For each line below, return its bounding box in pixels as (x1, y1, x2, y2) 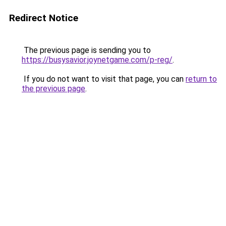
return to (186, 74, 217, 84)
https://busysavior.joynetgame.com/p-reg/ (22, 55, 173, 65)
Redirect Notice (9, 12, 78, 24)
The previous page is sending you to (22, 45, 151, 55)
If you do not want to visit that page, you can (22, 74, 186, 84)
